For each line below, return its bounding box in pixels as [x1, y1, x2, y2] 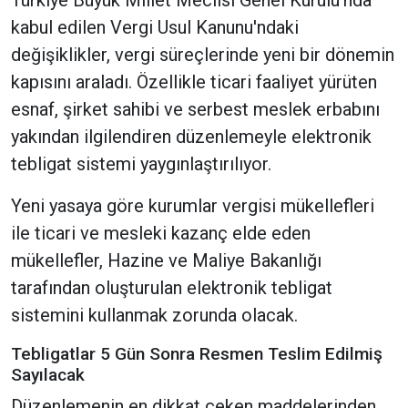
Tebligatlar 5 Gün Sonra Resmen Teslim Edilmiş [11, 343, 382, 365]
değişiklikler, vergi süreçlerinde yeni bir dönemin [11, 44, 394, 66]
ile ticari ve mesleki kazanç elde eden [11, 222, 311, 245]
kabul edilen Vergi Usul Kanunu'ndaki [11, 16, 299, 39]
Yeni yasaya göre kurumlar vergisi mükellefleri [11, 195, 374, 218]
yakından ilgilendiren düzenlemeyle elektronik [11, 126, 372, 148]
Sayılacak [11, 364, 85, 386]
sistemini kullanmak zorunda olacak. [11, 304, 298, 327]
